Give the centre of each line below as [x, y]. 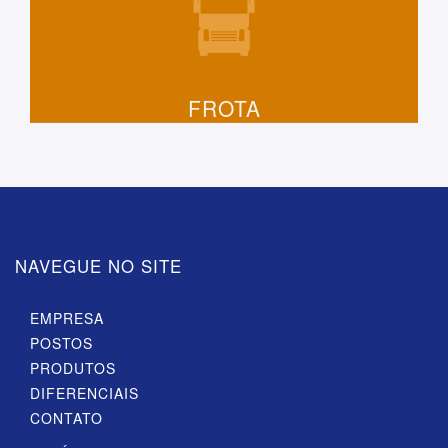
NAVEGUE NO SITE [98, 266]
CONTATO [66, 417]
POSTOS [61, 342]
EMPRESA [67, 317]
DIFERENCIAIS [84, 392]
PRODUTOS [73, 367]
